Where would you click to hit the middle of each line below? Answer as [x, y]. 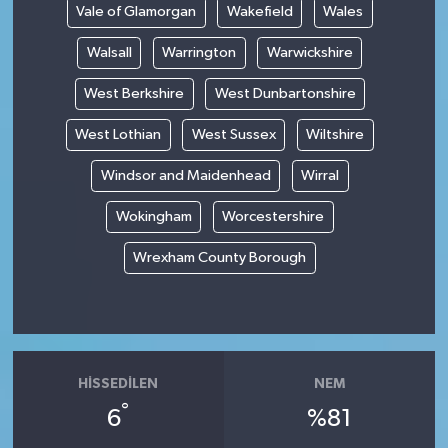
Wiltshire [335, 134]
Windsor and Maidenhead [185, 175]
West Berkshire [134, 93]
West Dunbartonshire [285, 93]
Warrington [199, 52]
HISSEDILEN [118, 384]
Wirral [320, 175]
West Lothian [118, 134]
